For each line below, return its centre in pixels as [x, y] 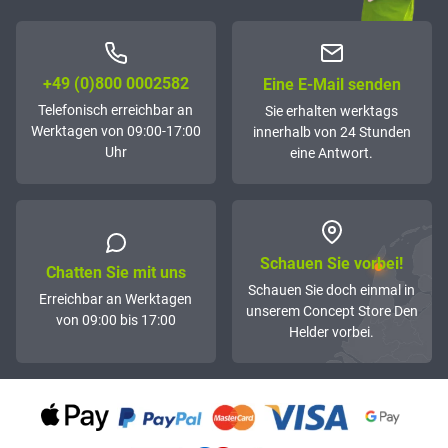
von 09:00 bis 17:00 [115, 319]
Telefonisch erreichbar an [116, 110]
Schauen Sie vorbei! [332, 264]
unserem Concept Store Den [331, 311]
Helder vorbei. [332, 332]
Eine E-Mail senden [331, 85]
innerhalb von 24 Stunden [331, 132]
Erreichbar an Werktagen [116, 298]
